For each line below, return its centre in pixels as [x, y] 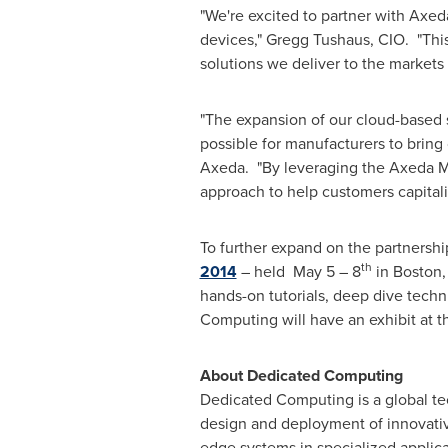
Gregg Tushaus [317, 39]
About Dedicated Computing [301, 375]
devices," [232, 39]
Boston [417, 271]
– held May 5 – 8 [298, 271]
